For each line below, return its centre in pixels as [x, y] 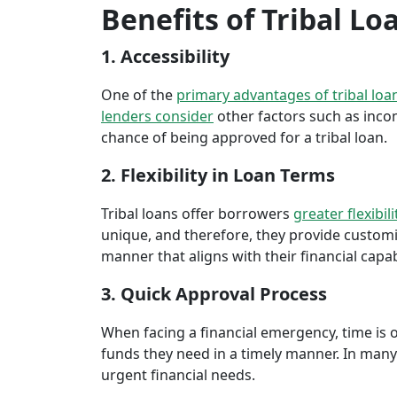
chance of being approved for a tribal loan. [244, 137]
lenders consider [157, 116]
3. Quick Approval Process [214, 294]
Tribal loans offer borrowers [197, 214]
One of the [139, 95]
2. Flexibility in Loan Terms [218, 175]
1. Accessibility [165, 56]
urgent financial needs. [178, 375]
